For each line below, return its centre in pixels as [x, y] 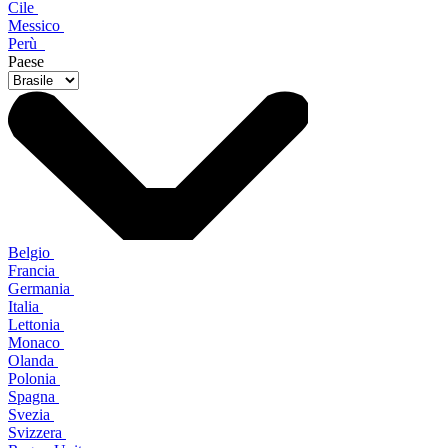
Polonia [34, 378]
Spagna [33, 396]
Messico [36, 25]
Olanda [33, 360]
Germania [41, 288]
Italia [25, 306]
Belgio [31, 252]
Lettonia [36, 324]
